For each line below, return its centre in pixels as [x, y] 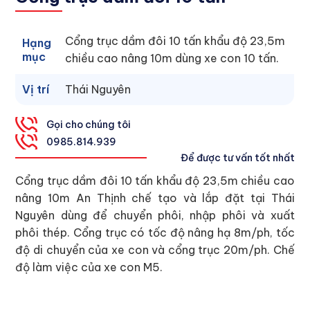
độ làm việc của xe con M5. [89, 267]
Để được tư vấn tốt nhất [237, 158]
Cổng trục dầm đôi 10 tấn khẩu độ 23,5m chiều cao [155, 181]
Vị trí [36, 89]
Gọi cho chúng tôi [89, 125]
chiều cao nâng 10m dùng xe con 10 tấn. [172, 58]
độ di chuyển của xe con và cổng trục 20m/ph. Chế [155, 250]
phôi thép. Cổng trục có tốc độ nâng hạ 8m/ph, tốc [155, 232]
